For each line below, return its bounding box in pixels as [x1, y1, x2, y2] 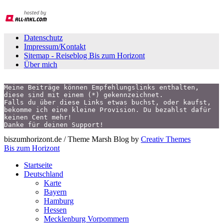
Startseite [24, 161, 52, 170]
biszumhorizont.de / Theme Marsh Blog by [4, 135, 141, 144]
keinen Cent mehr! [4, 113, 72, 121]
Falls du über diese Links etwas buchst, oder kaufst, [4, 99, 211, 107]
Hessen [44, 206, 67, 215]
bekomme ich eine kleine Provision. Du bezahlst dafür [4, 106, 211, 114]
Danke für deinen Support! [4, 121, 104, 129]
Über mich [24, 60, 57, 69]
